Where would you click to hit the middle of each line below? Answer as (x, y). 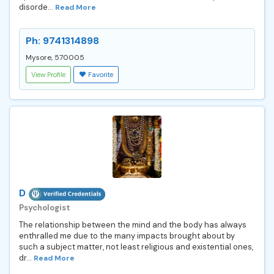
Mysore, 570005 (55, 57)
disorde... (37, 7)
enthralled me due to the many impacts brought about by (127, 235)
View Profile (48, 74)
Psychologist (45, 207)
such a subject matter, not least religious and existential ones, (136, 246)
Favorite (101, 74)
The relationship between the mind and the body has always (133, 224)
